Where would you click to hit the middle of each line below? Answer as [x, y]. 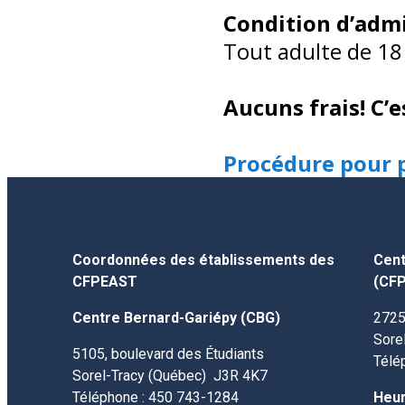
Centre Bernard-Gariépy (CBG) [178, 318]
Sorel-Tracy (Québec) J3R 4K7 [170, 376]
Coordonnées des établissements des [203, 260]
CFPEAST [105, 282]
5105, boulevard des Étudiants [168, 354]
